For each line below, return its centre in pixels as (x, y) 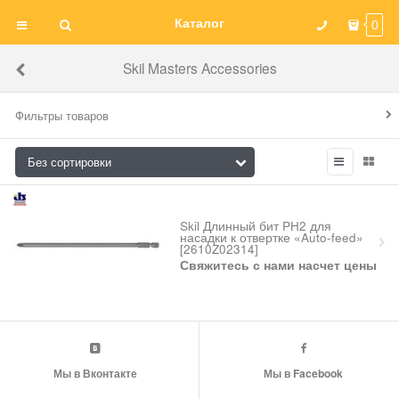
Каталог (199, 22)
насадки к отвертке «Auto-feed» (271, 238)
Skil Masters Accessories (199, 68)
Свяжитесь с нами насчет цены (278, 265)
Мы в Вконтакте (95, 374)
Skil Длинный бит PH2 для (255, 226)
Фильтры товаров (62, 115)
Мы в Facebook (304, 374)
